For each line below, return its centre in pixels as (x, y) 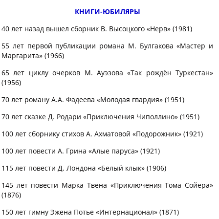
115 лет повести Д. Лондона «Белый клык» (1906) (84, 168)
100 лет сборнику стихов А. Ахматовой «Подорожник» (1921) (102, 134)
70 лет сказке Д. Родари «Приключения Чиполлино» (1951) (100, 117)
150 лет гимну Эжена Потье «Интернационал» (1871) (90, 212)
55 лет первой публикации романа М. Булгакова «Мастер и (107, 46)
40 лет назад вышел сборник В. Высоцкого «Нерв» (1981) (97, 29)
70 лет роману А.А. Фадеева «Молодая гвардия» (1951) (93, 99)
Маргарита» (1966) (33, 55)
